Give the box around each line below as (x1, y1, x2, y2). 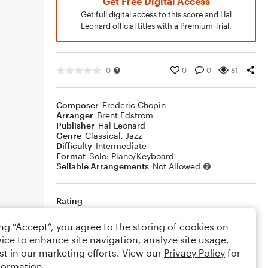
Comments (56, 242, 100, 252)
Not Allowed (153, 161, 200, 171)
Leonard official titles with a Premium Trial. (81, 21, 232, 31)
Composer (56, 100, 99, 110)
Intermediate (96, 141, 147, 151)
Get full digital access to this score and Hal (81, 10, 232, 19)
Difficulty (56, 141, 92, 151)
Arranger (56, 110, 93, 120)
